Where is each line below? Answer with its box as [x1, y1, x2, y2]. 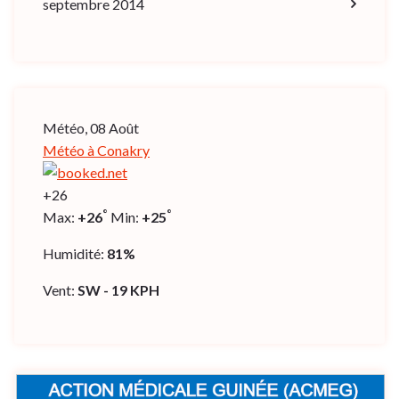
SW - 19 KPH [77, 281, 159, 298]
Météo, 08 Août [43, 118, 139, 136]
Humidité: [43, 244, 107, 262]
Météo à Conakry [43, 141, 150, 159]
